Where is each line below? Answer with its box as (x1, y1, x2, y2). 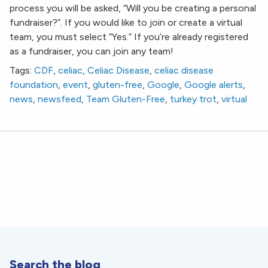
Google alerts (184, 79, 243, 91)
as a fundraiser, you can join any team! (10, 45, 173, 57)
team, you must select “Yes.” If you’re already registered (10, 31, 248, 43)
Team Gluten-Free (86, 93, 165, 105)
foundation (10, 79, 58, 91)
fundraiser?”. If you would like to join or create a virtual (10, 17, 242, 29)
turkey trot (170, 93, 217, 105)
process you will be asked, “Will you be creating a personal (10, 2, 256, 14)
